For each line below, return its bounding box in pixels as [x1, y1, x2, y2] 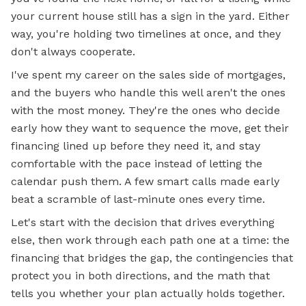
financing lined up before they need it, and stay [11, 139, 260, 153]
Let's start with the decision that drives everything [11, 216, 275, 229]
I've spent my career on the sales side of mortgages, [11, 68, 286, 82]
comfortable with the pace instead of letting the [11, 157, 262, 171]
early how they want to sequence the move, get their [11, 122, 289, 135]
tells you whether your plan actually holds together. [11, 287, 285, 301]
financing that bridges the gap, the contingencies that [11, 251, 293, 265]
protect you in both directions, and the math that [11, 269, 270, 283]
